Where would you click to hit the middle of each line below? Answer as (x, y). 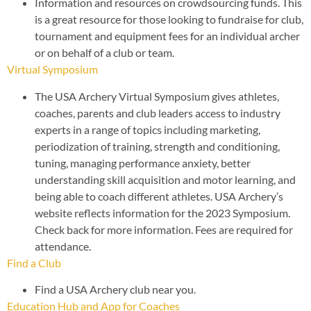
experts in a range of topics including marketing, (148, 129)
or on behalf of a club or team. (104, 53)
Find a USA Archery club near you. (115, 289)
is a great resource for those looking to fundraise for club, (169, 19)
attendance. (63, 246)
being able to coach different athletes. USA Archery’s (159, 196)
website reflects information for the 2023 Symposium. (162, 212)
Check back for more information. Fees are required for (164, 229)
